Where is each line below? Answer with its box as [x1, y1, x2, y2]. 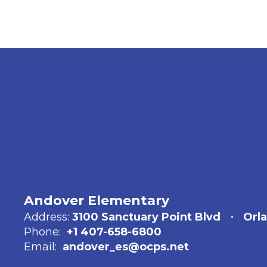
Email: [24, 240, 57, 253]
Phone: [24, 225, 61, 238]
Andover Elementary [24, 193, 169, 209]
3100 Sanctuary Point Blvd [72, 210, 221, 223]
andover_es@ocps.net [63, 240, 189, 253]
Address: [24, 210, 69, 223]
